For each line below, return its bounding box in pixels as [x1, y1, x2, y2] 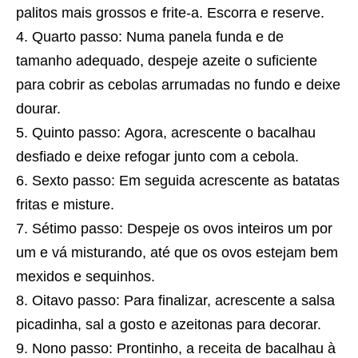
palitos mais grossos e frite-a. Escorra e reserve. [16, 5, 324, 22]
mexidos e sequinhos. [16, 268, 155, 285]
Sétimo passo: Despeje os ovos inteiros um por [32, 221, 332, 237]
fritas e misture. [16, 197, 114, 213]
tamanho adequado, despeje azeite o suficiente [16, 53, 317, 70]
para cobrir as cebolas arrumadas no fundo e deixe [16, 77, 340, 93]
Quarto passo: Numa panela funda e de [32, 29, 284, 46]
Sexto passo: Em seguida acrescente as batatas [32, 173, 340, 189]
